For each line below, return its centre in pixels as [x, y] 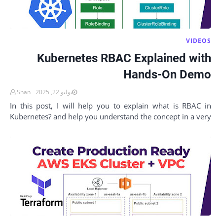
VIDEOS [199, 41]
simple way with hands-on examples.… [149, 127]
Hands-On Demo [167, 74]
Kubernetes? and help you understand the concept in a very [110, 116]
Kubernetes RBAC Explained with [124, 58]
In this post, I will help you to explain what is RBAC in [110, 106]
